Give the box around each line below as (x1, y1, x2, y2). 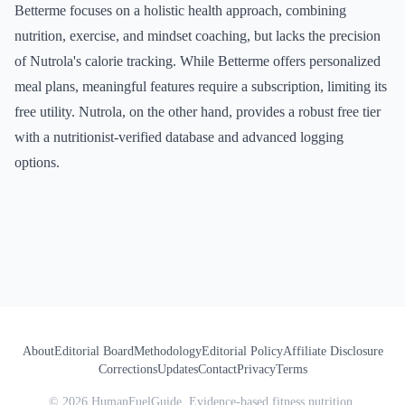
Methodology (133, 344, 202, 358)
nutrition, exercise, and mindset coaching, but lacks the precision (14, 28, 381, 43)
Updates (156, 363, 198, 376)
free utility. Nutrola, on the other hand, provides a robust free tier (14, 104, 381, 119)
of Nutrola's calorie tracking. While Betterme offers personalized (14, 53, 381, 69)
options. (14, 155, 60, 170)
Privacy (236, 363, 276, 376)
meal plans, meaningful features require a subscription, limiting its (14, 79, 387, 94)
